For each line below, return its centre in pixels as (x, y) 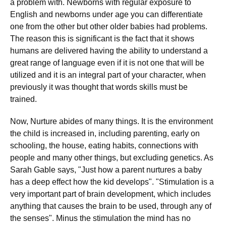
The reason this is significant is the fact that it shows (102, 39)
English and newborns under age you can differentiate (106, 14)
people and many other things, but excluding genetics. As (112, 158)
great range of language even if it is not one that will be (107, 63)
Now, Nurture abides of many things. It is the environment (111, 121)
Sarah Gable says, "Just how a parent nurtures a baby (106, 170)
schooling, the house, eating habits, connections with (104, 146)
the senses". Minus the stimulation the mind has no (100, 218)
